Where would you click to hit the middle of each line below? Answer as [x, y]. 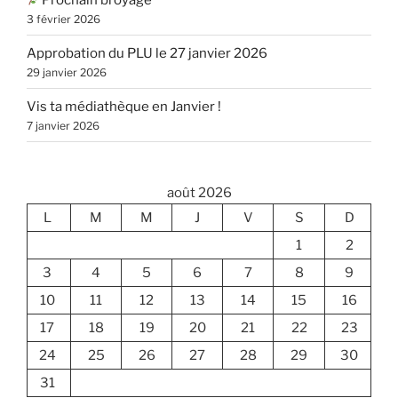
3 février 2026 [64, 19]
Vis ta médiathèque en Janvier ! [124, 106]
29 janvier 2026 [67, 72]
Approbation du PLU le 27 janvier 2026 [147, 53]
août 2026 [199, 193]
